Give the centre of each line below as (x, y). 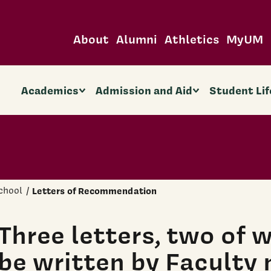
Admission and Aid (144, 90)
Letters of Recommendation (94, 191)
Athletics (191, 39)
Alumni (136, 39)
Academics (50, 90)
